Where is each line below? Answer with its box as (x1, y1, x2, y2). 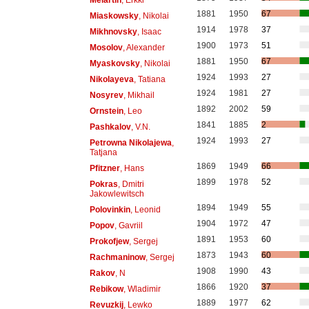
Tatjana (89, 147, 117, 157)
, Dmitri (117, 179, 144, 189)
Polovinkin (89, 204, 130, 215)
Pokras (89, 179, 118, 189)
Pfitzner (89, 163, 120, 173)
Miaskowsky (89, 10, 139, 21)
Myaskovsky (89, 58, 140, 68)
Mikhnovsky (89, 26, 137, 37)
